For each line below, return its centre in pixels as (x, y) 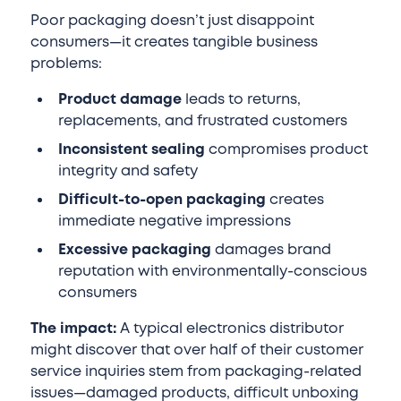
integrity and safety (128, 171)
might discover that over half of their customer (196, 350)
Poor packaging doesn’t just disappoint (172, 21)
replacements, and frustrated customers (203, 121)
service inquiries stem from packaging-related (196, 372)
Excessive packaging (135, 250)
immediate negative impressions (175, 222)
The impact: (73, 329)
